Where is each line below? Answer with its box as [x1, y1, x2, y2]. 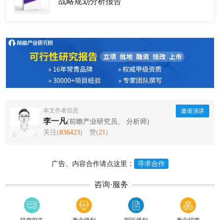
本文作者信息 [43, 107, 79, 114]
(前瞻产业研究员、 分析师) [67, 117, 149, 125]
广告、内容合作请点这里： [52, 160, 134, 167]
